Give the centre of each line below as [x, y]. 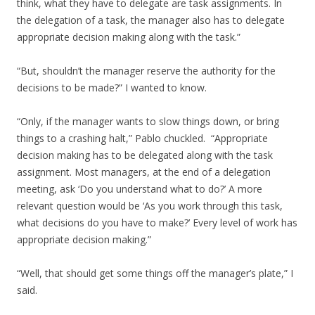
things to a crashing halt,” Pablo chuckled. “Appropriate [142, 138]
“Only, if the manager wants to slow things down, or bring [148, 121]
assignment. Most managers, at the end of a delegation [144, 172]
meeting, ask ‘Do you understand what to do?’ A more [140, 189]
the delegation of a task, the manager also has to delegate [151, 20]
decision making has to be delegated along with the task [145, 155]
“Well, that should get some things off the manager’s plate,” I [155, 273]
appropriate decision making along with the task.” [129, 37]
